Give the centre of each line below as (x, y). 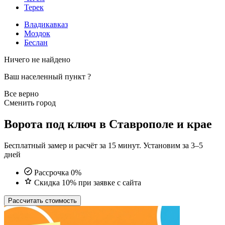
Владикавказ (46, 24)
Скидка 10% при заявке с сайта (88, 182)
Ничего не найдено (37, 59)
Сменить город (30, 102)
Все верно (21, 93)
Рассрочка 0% (58, 172)
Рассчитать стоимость (42, 200)
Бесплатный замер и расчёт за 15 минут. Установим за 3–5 (103, 145)
